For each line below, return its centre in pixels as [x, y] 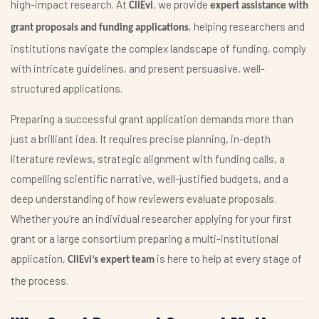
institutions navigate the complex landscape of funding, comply [158, 49]
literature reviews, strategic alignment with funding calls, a [148, 159]
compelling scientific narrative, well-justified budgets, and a [150, 179]
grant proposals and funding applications [100, 28]
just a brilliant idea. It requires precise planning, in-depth [141, 139]
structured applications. [67, 89]
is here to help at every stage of [228, 259]
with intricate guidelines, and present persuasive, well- [138, 69]
